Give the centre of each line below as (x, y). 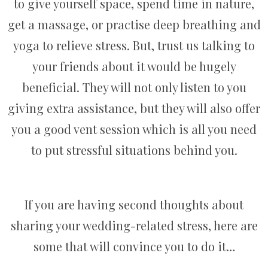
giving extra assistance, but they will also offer (134, 108)
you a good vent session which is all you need (134, 129)
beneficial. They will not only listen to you (134, 87)
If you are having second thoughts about (134, 205)
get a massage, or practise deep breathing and (134, 25)
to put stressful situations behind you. (134, 150)
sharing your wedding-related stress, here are (134, 226)
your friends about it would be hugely (134, 66)
